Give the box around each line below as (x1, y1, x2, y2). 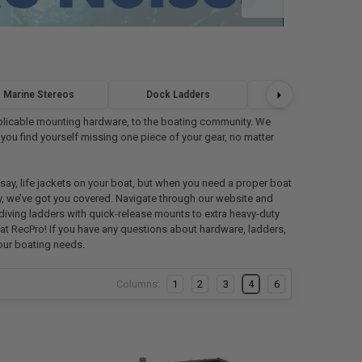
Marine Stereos (3, 88, 75, 100)
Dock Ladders (145, 88, 210, 100)
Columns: (116, 277, 160, 290)
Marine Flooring (280, 88, 354, 100)
